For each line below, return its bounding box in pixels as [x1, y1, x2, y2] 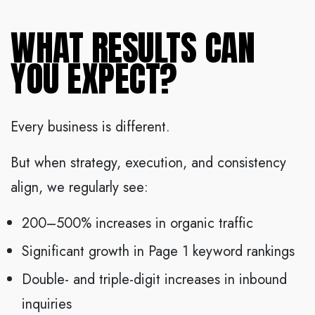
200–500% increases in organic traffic [22, 213, 253, 234]
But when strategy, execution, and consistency [11, 153, 286, 174]
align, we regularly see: [11, 177, 148, 198]
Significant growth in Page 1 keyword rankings [22, 241, 295, 262]
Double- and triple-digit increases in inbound [22, 269, 287, 290]
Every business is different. [11, 117, 170, 138]
